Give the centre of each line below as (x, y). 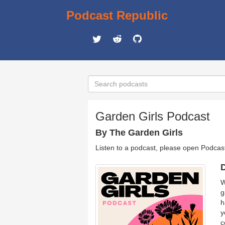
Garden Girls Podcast (153, 116)
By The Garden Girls (139, 133)
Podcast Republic (117, 15)
